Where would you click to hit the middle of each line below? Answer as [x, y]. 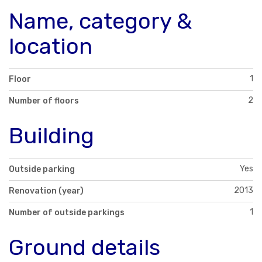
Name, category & [100, 21]
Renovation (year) [46, 191]
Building [51, 136]
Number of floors [44, 101]
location [51, 46]
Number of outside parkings [67, 213]
